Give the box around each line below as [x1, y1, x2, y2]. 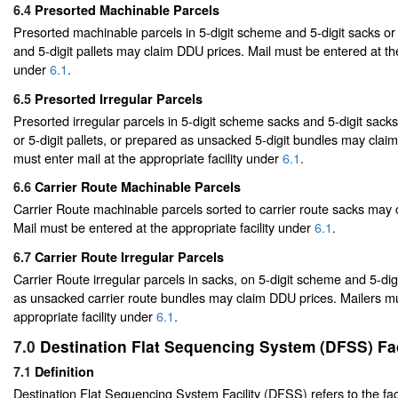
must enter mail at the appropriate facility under [13, 147, 283, 167]
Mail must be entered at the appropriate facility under [13, 218, 314, 237]
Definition [35, 362, 94, 381]
